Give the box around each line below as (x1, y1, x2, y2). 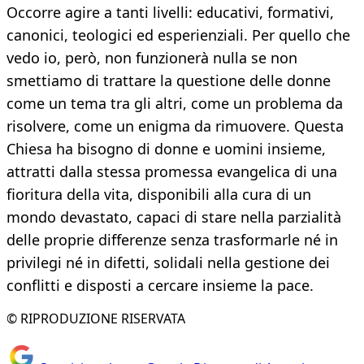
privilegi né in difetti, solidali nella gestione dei (6, 253, 330, 273)
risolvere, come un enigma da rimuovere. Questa (6, 116, 344, 136)
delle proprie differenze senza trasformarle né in (6, 230, 338, 250)
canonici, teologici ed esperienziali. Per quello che (6, 25, 350, 45)
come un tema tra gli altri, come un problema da (6, 93, 343, 114)
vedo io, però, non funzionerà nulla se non (6, 48, 297, 68)
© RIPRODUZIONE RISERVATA (6, 310, 185, 328)
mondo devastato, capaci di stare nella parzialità (6, 207, 341, 227)
